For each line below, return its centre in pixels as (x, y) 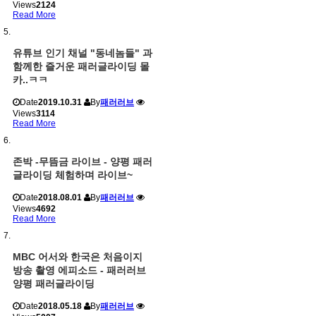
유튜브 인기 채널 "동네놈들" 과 (83, 53)
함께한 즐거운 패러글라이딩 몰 (81, 67)
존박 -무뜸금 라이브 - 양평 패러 (83, 162)
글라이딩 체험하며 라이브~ (73, 175)
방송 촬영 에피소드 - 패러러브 (79, 271)
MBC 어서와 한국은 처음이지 (78, 257)
